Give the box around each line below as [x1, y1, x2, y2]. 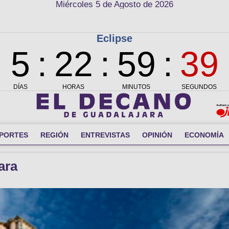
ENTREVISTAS [81, 130, 130, 139]
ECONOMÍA [185, 130, 224, 139]
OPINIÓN [142, 130, 172, 139]
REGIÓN [40, 130, 68, 139]
